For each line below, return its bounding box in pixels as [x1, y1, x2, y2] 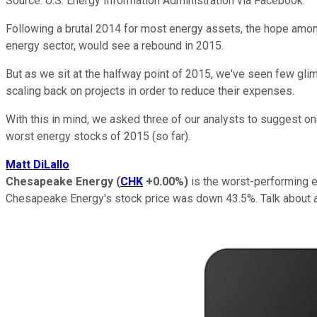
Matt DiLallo [6, 157, 69, 171]
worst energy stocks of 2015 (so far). [6, 129, 193, 143]
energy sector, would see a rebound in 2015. [6, 38, 226, 52]
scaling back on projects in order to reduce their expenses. [6, 83, 294, 98]
